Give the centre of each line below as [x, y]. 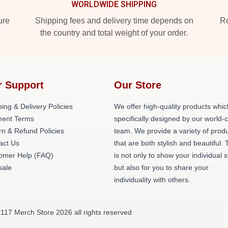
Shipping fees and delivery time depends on [114, 21]
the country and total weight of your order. [114, 33]
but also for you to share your [161, 167]
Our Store [138, 85]
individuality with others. [152, 180]
